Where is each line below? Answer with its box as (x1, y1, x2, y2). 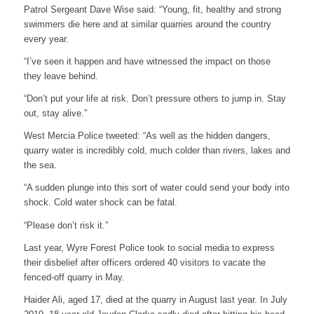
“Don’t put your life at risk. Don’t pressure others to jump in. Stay (23, 93, 286, 104)
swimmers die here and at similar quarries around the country (23, 19, 271, 30)
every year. (23, 34, 69, 45)
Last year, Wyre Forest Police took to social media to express (23, 242, 275, 253)
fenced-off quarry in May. (23, 271, 125, 282)
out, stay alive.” (23, 108, 87, 119)
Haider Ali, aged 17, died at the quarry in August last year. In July (23, 294, 287, 305)
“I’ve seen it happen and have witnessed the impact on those (23, 56, 271, 67)
